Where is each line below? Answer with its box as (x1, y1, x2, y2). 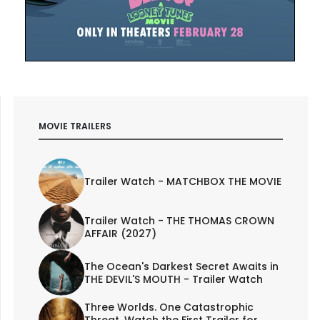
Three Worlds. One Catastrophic (84, 300, 254, 315)
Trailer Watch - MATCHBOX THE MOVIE (84, 174, 281, 189)
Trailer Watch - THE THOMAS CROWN (84, 214, 274, 229)
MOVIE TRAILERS (38, 119, 111, 132)
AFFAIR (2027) (84, 226, 156, 241)
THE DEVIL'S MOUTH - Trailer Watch (84, 272, 263, 287)
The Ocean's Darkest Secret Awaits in (84, 259, 279, 274)
